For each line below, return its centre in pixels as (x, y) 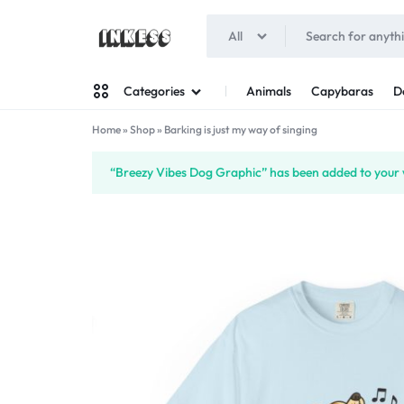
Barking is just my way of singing (241, 129)
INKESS (137, 70)
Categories (154, 91)
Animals (269, 91)
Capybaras (342, 91)
